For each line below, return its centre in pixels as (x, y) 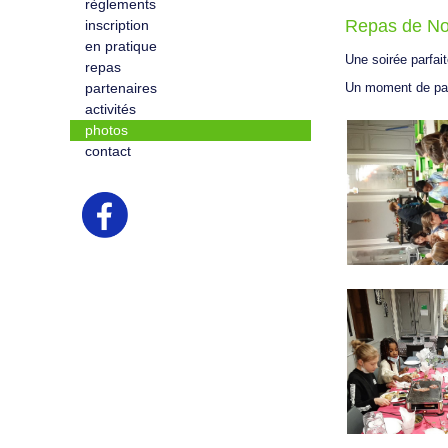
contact (107, 151)
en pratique (120, 46)
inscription (116, 25)
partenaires (120, 88)
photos (106, 130)
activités (110, 109)
